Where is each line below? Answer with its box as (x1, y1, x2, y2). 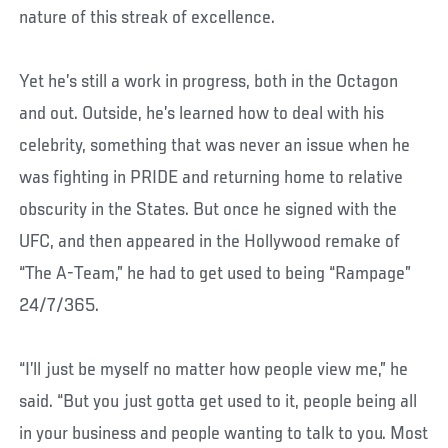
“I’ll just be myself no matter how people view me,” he (19, 359, 409, 380)
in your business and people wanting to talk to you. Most (19, 423, 429, 444)
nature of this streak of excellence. (19, 7, 276, 28)
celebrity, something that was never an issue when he (19, 135, 411, 156)
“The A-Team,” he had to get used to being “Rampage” (19, 263, 412, 284)
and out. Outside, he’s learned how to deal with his (19, 103, 385, 124)
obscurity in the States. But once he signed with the (19, 199, 398, 220)
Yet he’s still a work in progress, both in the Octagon (19, 71, 399, 92)
